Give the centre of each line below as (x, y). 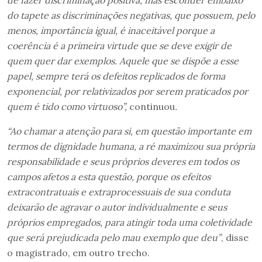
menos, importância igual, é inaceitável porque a (111, 31)
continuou (152, 107)
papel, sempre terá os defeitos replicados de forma (116, 76)
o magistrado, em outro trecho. (78, 253)
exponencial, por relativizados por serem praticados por (127, 92)
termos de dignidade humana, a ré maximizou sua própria (131, 146)
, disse (235, 238)
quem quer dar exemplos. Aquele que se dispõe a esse (123, 61)
